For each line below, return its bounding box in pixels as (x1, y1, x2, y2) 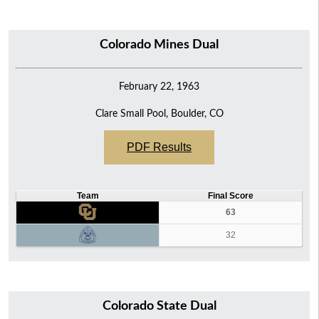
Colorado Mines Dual (100, 38, 219, 51)
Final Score (207, 191, 253, 200)
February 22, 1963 (119, 80, 199, 92)
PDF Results (127, 140, 192, 153)
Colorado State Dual (102, 299, 216, 313)
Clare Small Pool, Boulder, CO (95, 108, 224, 119)
